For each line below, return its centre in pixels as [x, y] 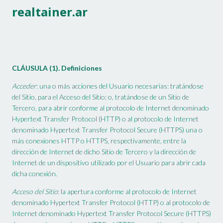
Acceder [24, 86]
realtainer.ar [50, 12]
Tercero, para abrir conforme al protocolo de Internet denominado [111, 108]
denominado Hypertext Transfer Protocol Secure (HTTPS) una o [107, 130]
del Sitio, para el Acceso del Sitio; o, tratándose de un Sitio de [101, 97]
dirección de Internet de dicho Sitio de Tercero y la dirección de [104, 152]
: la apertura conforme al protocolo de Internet [127, 192]
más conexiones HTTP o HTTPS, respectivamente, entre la [99, 141]
